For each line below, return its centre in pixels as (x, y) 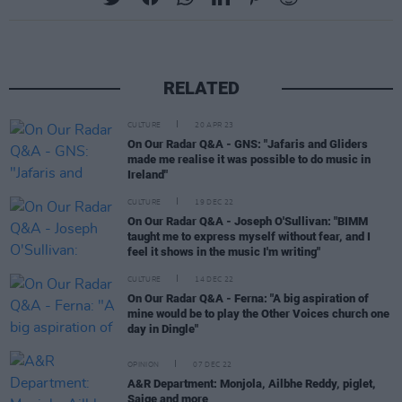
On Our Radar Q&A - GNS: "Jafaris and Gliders (248, 144)
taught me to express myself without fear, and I (249, 237)
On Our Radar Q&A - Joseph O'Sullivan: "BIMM (248, 222)
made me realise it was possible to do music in (249, 160)
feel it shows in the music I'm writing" (224, 252)
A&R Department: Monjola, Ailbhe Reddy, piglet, (252, 383)
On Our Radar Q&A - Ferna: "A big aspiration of (248, 299)
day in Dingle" (163, 329)
